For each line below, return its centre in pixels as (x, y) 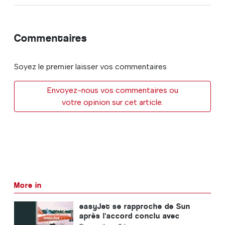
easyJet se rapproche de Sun (135, 206)
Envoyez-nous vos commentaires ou (113, 90)
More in (28, 185)
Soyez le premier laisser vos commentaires (90, 66)
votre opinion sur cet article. (113, 102)
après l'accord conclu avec (129, 215)
